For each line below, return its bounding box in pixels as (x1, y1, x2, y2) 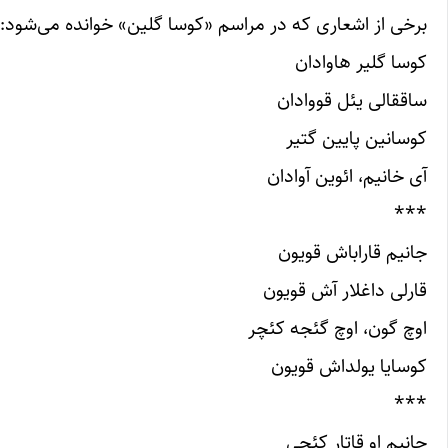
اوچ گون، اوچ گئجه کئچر (248, 313, 427, 343)
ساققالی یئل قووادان (277, 85, 427, 115)
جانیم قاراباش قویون (278, 237, 427, 267)
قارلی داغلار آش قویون (263, 275, 427, 305)
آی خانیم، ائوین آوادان (267, 161, 427, 191)
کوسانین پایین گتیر (286, 123, 427, 153)
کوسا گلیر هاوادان (295, 47, 427, 77)
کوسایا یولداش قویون (271, 351, 427, 381)
